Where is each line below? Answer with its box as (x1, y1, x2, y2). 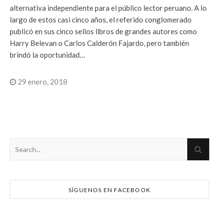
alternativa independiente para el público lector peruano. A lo (10, 3, 207, 12)
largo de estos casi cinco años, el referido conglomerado (10, 15, 192, 24)
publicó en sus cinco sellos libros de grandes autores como (10, 26, 197, 36)
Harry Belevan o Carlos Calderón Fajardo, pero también (10, 38, 189, 47)
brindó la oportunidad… (10, 50, 85, 59)
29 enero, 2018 (16, 77, 67, 86)
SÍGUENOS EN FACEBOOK (68, 186, 151, 194)
